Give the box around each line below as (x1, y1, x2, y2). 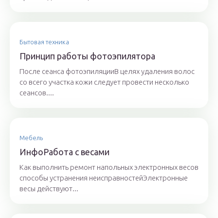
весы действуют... (19, 184, 78, 193)
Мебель (19, 134, 43, 142)
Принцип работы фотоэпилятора (19, 51, 155, 61)
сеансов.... (19, 89, 54, 97)
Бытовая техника (19, 38, 69, 46)
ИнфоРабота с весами (19, 147, 109, 157)
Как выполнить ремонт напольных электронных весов (19, 163, 199, 172)
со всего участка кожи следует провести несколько (19, 78, 189, 87)
